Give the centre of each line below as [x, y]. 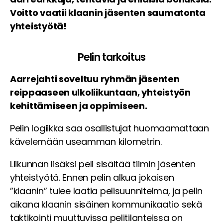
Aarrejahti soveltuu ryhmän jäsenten [95, 79]
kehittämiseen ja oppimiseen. [79, 106]
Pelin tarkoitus [111, 57]
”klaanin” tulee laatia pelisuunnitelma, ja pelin [107, 191]
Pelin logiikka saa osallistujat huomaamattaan [110, 128]
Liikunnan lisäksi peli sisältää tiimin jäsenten [103, 164]
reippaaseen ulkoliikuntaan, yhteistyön [100, 93]
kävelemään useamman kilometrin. [86, 142]
